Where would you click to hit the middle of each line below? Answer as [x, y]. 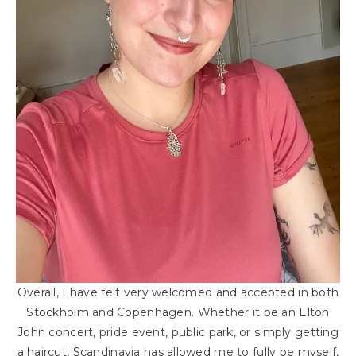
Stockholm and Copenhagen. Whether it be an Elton [178, 312]
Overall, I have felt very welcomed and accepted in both [178, 292]
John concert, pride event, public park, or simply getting [178, 332]
